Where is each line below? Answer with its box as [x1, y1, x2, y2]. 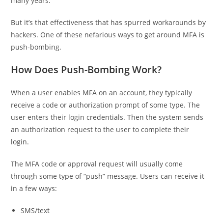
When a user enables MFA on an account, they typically [11, 88, 192, 98]
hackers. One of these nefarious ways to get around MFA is [11, 30, 205, 40]
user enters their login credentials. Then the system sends [11, 112, 204, 122]
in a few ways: [11, 184, 57, 193]
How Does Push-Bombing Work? [11, 63, 162, 77]
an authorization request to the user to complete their [11, 125, 190, 135]
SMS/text [21, 206, 50, 216]
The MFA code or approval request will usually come [11, 159, 183, 169]
